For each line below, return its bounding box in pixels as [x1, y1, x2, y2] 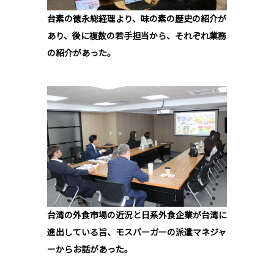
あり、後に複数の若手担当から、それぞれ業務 [46, 31, 226, 42]
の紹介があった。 [46, 48, 116, 59]
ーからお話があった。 [46, 243, 133, 255]
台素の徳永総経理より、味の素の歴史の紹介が [46, 13, 226, 25]
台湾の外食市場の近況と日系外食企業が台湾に [46, 209, 227, 221]
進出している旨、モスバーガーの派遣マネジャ [46, 226, 226, 238]
